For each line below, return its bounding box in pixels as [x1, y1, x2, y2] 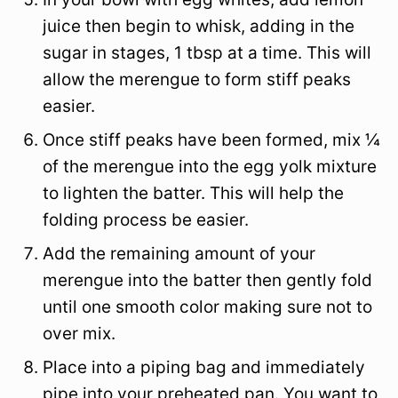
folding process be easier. [43, 210, 249, 231]
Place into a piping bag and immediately [43, 357, 365, 378]
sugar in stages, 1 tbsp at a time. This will [43, 43, 371, 64]
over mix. [43, 323, 115, 345]
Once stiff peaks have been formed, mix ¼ [43, 130, 380, 151]
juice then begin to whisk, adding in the [43, 16, 354, 37]
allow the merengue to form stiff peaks [43, 69, 351, 91]
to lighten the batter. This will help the [43, 183, 344, 204]
